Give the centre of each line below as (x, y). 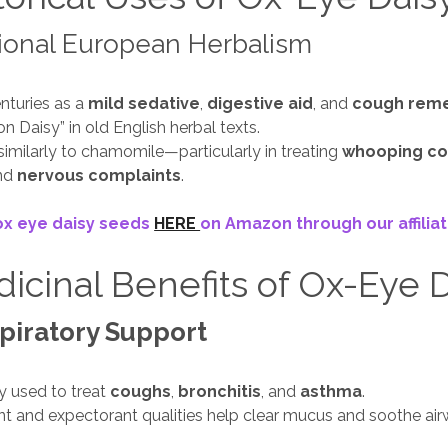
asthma (331, 392)
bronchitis (220, 392)
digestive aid (260, 104)
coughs (141, 392)
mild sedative (144, 104)
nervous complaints (99, 176)
